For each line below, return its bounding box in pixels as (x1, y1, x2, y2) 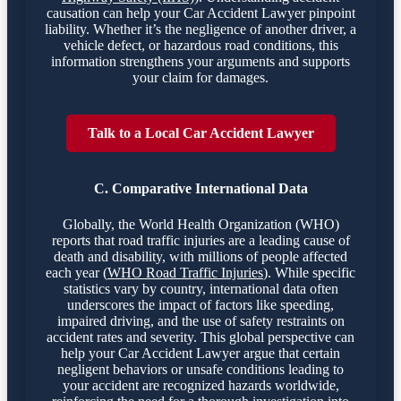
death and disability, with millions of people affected (54, 248, 347, 264)
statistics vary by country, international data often (63, 280, 338, 296)
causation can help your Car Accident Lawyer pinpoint (46, 5, 355, 21)
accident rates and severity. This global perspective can (47, 328, 354, 345)
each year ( (46, 264, 107, 280)
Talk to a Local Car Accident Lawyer (87, 125, 314, 141)
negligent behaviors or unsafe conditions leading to (57, 361, 344, 377)
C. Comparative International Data (93, 181, 308, 197)
